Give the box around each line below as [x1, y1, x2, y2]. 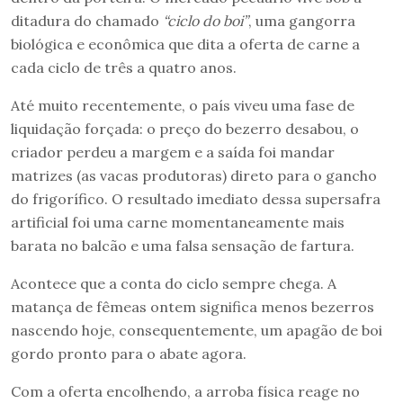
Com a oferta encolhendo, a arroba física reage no [11, 381, 360, 400]
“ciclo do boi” [163, 11, 248, 30]
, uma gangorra [248, 11, 355, 30]
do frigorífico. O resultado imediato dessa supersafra [11, 189, 381, 208]
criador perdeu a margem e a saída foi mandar [11, 142, 335, 161]
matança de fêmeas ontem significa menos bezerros [11, 297, 374, 316]
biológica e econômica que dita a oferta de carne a [11, 34, 360, 53]
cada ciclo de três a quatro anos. [11, 58, 240, 76]
